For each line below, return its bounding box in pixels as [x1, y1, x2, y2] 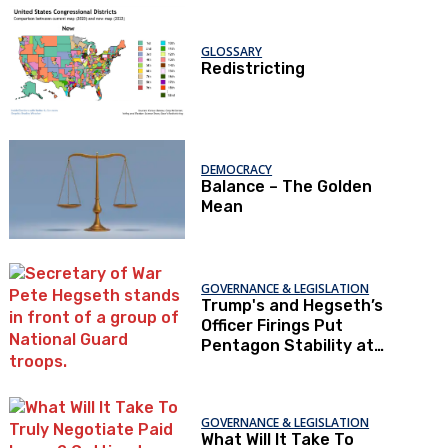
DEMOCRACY [201, 161, 273, 179]
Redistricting [201, 58, 306, 78]
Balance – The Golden [201, 177, 373, 197]
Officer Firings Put [201, 315, 344, 335]
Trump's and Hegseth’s [201, 295, 384, 315]
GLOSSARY [201, 42, 263, 60]
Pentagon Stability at [201, 335, 375, 355]
